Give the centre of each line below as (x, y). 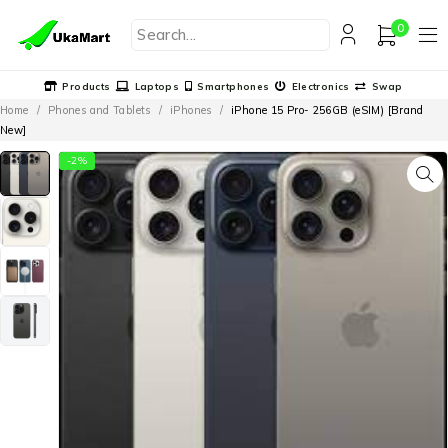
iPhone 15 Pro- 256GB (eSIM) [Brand (327, 109)
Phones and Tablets (99, 109)
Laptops (157, 86)
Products (86, 86)
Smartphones (233, 86)
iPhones (191, 109)
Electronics (320, 86)
